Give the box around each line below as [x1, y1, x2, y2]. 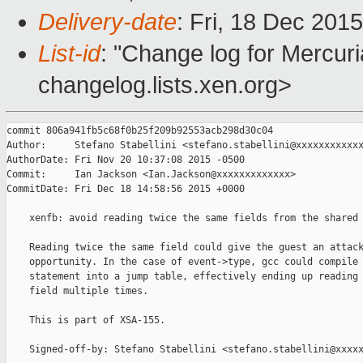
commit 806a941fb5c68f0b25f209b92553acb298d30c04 [6, 125, 273, 137]
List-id [38, 41, 100, 67]
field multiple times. [6, 285, 148, 297]
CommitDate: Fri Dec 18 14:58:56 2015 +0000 [6, 183, 245, 195]
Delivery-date [38, 9, 177, 36]
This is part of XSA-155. [6, 314, 165, 327]
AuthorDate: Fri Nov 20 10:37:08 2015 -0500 [6, 154, 245, 166]
